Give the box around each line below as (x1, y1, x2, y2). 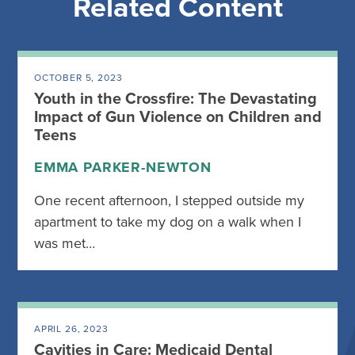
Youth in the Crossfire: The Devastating (34, 90, 317, 109)
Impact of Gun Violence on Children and (34, 108, 322, 127)
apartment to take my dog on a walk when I (34, 213, 301, 231)
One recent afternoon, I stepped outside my (34, 192, 304, 209)
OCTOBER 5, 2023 (34, 72, 123, 83)
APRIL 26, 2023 (34, 323, 109, 334)
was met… (34, 235, 95, 252)
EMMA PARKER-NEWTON (34, 158, 212, 176)
